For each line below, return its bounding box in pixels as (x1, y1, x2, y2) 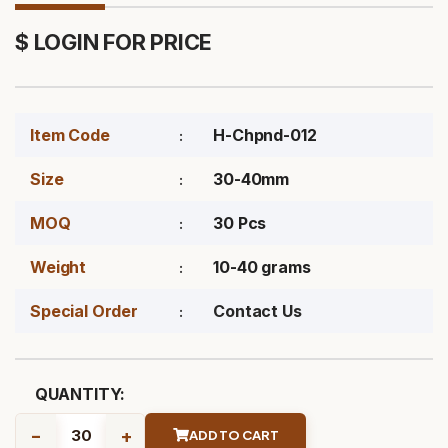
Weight (30, 257, 87, 277)
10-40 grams (213, 257, 311, 277)
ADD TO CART (188, 427, 279, 443)
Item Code (30, 125, 110, 145)
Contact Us (213, 301, 302, 321)
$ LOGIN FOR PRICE (15, 29, 213, 55)
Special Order (30, 301, 138, 321)
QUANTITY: (34, 384, 126, 404)
